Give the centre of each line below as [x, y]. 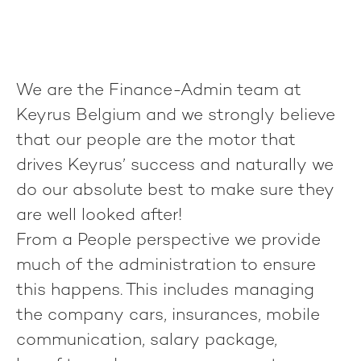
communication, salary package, [147, 341]
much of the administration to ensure [166, 266]
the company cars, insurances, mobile [168, 316]
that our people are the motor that [156, 141]
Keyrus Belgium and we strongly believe [176, 116]
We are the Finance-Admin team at [159, 91]
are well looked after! [99, 216]
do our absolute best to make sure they [175, 191]
